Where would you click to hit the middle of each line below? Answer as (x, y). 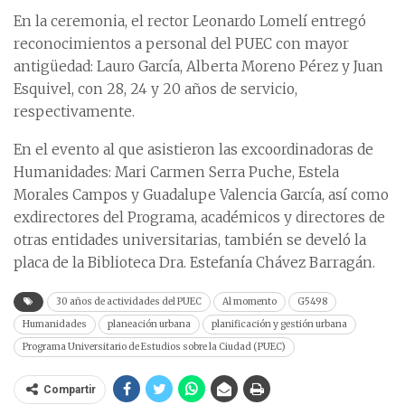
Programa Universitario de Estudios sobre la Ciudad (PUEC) (154, 347)
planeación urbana (149, 325)
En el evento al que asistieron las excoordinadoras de (193, 150)
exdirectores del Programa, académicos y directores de (199, 218)
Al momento (250, 302)
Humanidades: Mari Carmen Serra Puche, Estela (176, 173)
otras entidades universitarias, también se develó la (190, 240)
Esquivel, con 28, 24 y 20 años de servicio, (155, 89)
